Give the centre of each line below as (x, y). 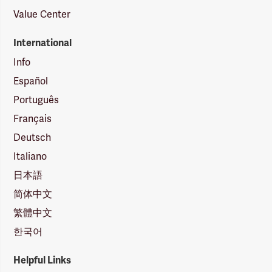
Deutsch (32, 137)
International (43, 43)
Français (33, 118)
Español (31, 81)
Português (36, 100)
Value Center (42, 14)
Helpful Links (42, 260)
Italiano (30, 156)
